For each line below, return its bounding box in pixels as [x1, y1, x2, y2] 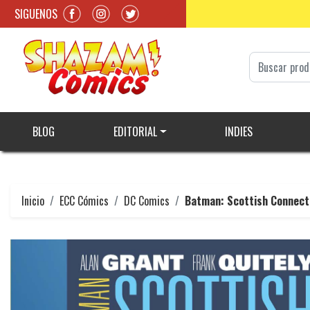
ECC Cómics [60, 192, 109, 210]
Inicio [21, 192, 44, 210]
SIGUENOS [15, 5, 57, 22]
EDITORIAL [113, 123, 157, 140]
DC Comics [124, 192, 170, 210]
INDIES [224, 123, 253, 140]
